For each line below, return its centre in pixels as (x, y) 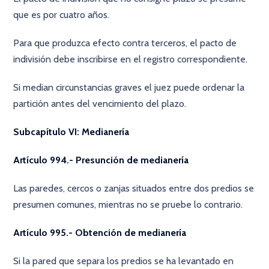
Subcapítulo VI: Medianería (71, 132)
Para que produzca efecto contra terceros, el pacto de (125, 43)
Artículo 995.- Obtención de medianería (100, 233)
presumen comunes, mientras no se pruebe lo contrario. (128, 204)
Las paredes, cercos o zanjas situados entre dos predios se (134, 188)
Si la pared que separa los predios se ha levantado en (124, 261)
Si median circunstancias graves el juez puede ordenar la (129, 87)
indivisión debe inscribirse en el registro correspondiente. (131, 59)
